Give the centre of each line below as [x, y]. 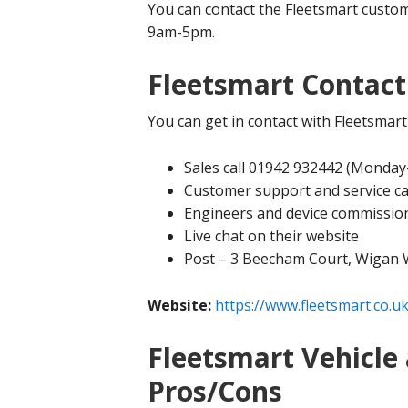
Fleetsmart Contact [277, 84]
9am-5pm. [181, 32]
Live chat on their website [271, 236]
